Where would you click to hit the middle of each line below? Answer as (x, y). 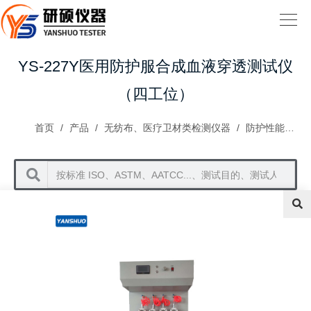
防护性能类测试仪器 (265, 128)
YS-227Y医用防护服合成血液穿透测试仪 (155, 66)
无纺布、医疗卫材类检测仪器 (167, 128)
